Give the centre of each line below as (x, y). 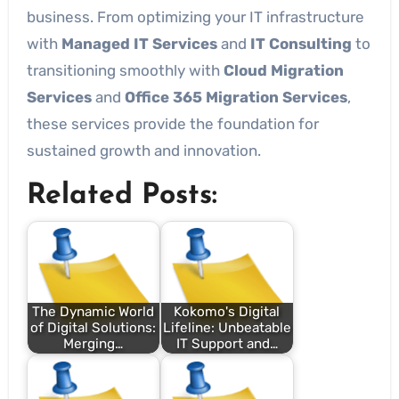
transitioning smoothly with (125, 70)
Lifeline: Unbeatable (227, 328)
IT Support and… (227, 344)
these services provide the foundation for (172, 124)
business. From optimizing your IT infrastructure (195, 17)
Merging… (94, 344)
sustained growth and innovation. (143, 151)
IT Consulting (301, 44)
